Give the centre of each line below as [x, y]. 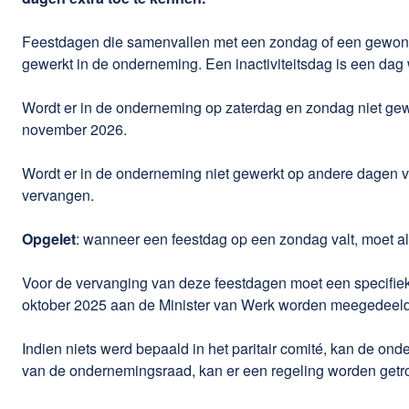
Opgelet [49, 238]
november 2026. [74, 129]
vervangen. [58, 194]
